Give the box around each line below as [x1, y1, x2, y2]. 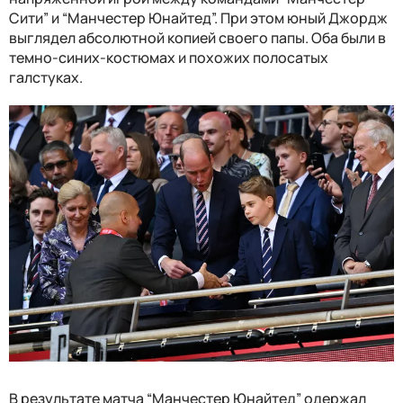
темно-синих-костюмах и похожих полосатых [9, 47, 328, 67]
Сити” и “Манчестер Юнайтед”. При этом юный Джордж [9, 7, 388, 28]
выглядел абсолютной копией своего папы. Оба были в [9, 27, 386, 48]
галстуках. [9, 67, 83, 87]
